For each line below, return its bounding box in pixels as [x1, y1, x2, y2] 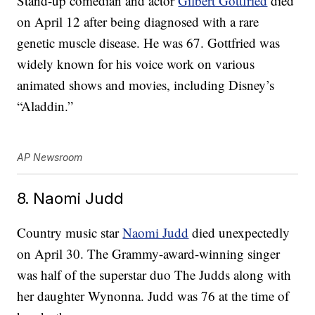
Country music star [17, 224, 123, 242]
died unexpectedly [188, 224, 290, 242]
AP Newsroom [17, 151, 83, 164]
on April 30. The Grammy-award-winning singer [17, 245, 281, 263]
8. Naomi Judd [17, 188, 124, 208]
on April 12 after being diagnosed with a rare [17, 13, 259, 31]
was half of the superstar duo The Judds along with [17, 266, 292, 284]
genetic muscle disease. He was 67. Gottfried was [17, 34, 281, 52]
